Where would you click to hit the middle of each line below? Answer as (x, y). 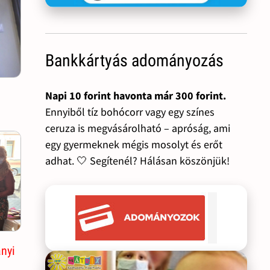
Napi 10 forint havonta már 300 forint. (135, 95)
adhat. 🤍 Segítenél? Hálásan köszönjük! (137, 160)
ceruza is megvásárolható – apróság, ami (137, 128)
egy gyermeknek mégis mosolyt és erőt (133, 144)
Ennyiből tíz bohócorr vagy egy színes (130, 111)
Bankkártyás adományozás (134, 60)
